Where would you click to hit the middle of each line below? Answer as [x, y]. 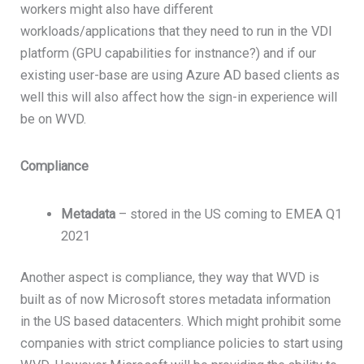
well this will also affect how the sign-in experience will [179, 97]
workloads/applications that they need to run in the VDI [177, 31]
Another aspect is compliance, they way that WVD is [170, 278]
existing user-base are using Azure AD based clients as [180, 75]
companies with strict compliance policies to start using [182, 344]
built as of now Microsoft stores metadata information [176, 300]
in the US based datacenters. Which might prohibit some [181, 322]
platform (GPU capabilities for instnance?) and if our [169, 53]
